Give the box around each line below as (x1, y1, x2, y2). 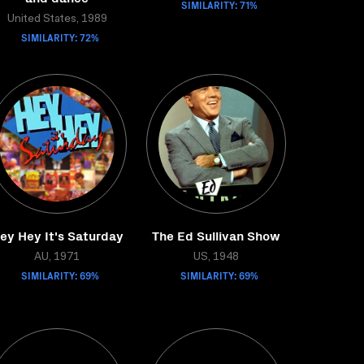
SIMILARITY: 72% (21, 30, 99, 44)
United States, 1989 (6, 14, 107, 25)
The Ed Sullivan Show (152, 226, 280, 244)
